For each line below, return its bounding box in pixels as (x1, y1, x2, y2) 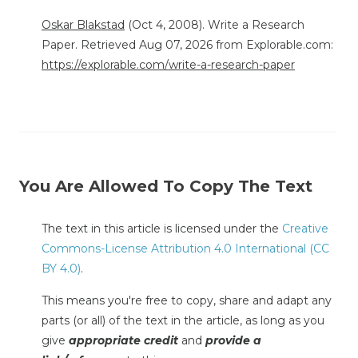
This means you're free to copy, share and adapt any (42, 292, 332, 308)
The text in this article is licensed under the (42, 221, 282, 236)
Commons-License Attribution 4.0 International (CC (42, 241, 329, 256)
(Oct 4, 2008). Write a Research (125, 17, 304, 32)
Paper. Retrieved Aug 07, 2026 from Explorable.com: (42, 37, 333, 52)
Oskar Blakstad (42, 17, 125, 32)
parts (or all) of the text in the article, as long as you (42, 312, 324, 328)
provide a (205, 332, 261, 348)
